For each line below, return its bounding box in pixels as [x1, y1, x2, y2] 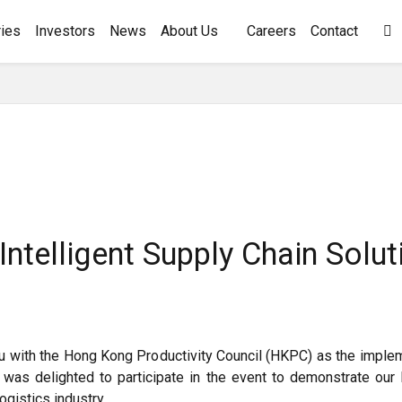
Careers [247, 22, 296, 39]
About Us [161, 22, 218, 39]
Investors [35, 22, 95, 39]
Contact [310, 22, 358, 39]
